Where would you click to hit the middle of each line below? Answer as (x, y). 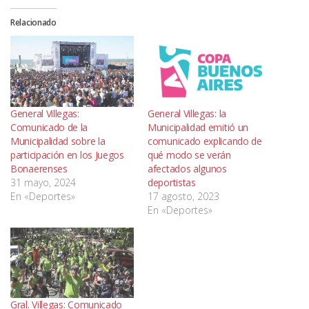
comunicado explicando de (205, 141)
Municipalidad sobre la (58, 141)
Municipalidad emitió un (198, 127)
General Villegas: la (187, 113)
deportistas (172, 182)
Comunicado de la (49, 127)
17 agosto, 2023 (183, 196)
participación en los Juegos (67, 154)
